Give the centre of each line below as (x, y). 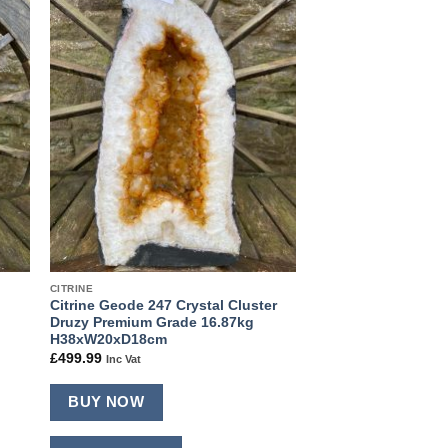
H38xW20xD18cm (108, 340)
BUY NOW (106, 401)
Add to (260, 29)
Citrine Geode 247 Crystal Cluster (163, 306)
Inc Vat (123, 358)
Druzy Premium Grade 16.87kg (151, 323)
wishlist (261, 43)
